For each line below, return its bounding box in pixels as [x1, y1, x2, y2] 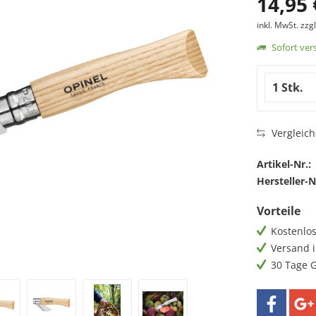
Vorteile [256, 203, 300, 219]
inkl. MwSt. [256, 19, 300, 31]
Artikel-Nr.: [256, 157, 311, 171]
